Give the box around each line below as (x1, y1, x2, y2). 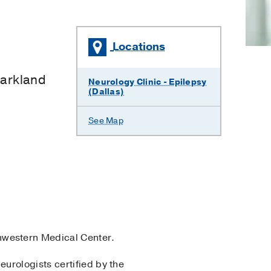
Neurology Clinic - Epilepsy (88, 76, 207, 88)
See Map (88, 115, 123, 126)
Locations (113, 39, 165, 54)
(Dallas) (88, 86, 125, 97)
